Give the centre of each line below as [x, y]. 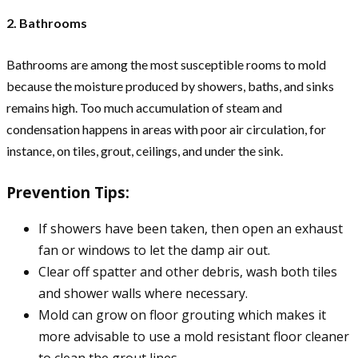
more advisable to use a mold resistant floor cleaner [194, 336]
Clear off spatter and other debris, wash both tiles [188, 271]
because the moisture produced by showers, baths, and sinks [170, 86]
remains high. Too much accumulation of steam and [144, 108]
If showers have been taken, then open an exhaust [191, 228]
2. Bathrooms [47, 23]
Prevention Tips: [68, 193]
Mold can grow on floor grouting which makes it [182, 314]
